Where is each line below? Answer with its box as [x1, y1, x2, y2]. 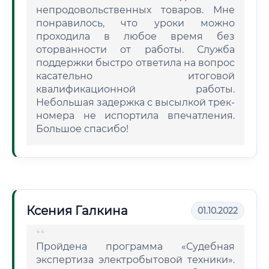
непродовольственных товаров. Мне [36, 4, 235, 16]
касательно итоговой [36, 70, 235, 82]
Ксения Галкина [26, 204, 128, 218]
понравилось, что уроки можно [36, 17, 235, 29]
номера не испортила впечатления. [36, 110, 235, 121]
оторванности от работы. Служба [36, 44, 235, 55]
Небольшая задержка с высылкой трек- [36, 97, 235, 108]
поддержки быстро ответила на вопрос [36, 57, 235, 68]
